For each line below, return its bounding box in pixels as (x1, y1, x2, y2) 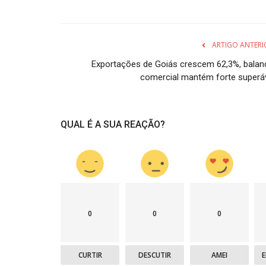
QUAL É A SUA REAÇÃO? (61, 118, 165, 130)
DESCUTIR (138, 249, 171, 260)
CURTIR (78, 249, 102, 260)
